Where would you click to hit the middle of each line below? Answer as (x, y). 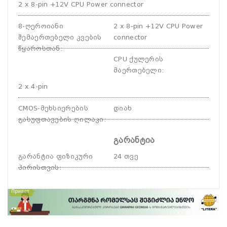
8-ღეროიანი (41, 26)
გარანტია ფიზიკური (56, 156)
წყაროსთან (39, 48)
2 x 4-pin (33, 86)
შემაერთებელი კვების (60, 37)
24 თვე (126, 156)
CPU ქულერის (139, 59)
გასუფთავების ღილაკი (61, 119)
